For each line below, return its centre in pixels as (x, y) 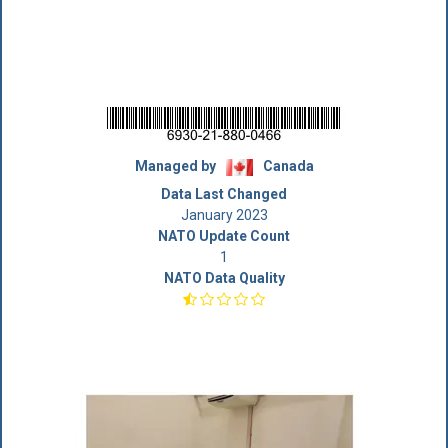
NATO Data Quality (224, 278)
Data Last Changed (224, 194)
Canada (286, 166)
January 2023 (224, 215)
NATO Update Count (224, 236)
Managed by (176, 166)
